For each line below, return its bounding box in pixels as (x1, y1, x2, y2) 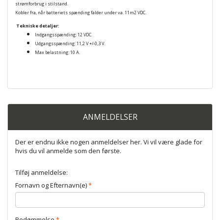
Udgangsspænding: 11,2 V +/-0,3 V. (35, 40, 105, 47)
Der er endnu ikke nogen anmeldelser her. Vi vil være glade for (15, 137, 202, 147)
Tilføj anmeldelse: (15, 168, 68, 177)
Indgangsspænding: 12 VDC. (35, 31, 92, 38)
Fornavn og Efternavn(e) (15, 181, 87, 190)
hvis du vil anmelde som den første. (15, 146, 121, 156)
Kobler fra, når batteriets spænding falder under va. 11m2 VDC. (15, 9, 146, 16)
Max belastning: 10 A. (35, 49, 80, 56)
